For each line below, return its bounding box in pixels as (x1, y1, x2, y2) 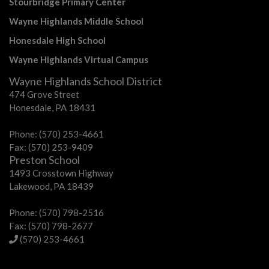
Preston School (9, 153, 80, 166)
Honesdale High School (9, 35, 106, 46)
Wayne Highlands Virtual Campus (9, 54, 148, 65)
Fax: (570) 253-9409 (9, 142, 93, 153)
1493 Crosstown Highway (9, 168, 113, 178)
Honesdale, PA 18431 (9, 102, 95, 113)
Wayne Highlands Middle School (9, 16, 144, 26)
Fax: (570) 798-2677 (9, 220, 93, 231)
